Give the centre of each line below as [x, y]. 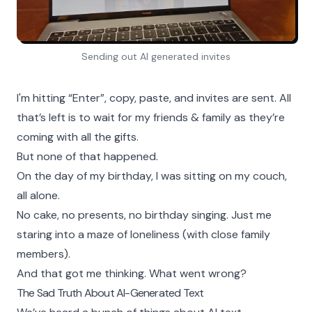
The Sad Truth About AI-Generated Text [110, 293]
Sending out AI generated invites [156, 56]
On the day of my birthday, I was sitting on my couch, [152, 176]
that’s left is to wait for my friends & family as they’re [151, 117]
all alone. [38, 195]
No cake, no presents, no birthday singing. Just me [144, 215]
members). [44, 254]
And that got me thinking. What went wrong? [132, 273]
